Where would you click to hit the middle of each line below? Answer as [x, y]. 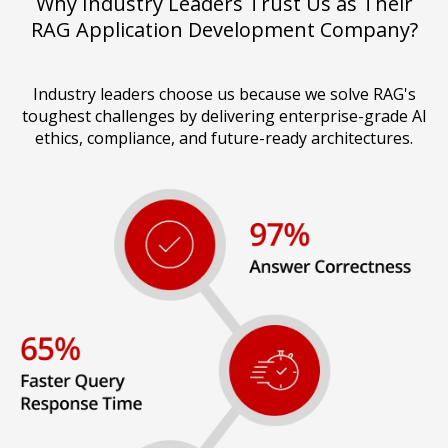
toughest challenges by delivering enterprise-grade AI [224, 116]
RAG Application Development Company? [224, 30]
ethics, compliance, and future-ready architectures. [224, 138]
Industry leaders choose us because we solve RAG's [224, 94]
